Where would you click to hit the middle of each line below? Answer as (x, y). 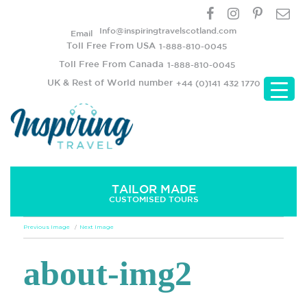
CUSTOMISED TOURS (153, 198)
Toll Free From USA (111, 46)
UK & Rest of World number (110, 83)
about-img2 (108, 273)
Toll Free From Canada (111, 64)
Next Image (97, 227)
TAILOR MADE (153, 188)
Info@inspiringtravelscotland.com (168, 30)
